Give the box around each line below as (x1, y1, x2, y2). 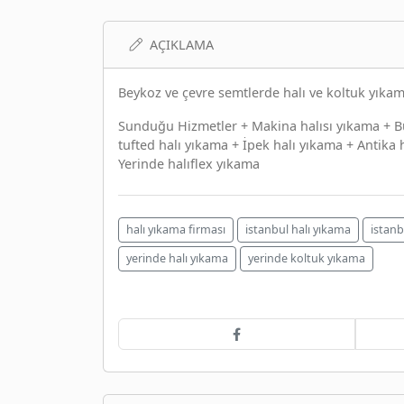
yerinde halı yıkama (126, 250, 228, 266)
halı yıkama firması (126, 221, 225, 237)
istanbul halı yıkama (245, 221, 351, 237)
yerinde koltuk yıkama (248, 250, 365, 266)
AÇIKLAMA (150, 35, 214, 53)
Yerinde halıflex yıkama (118, 154, 260, 172)
